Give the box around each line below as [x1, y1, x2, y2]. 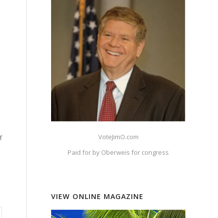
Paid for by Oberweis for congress [68, 148, 169, 157]
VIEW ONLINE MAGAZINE [51, 191, 144, 201]
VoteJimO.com [98, 132, 139, 142]
